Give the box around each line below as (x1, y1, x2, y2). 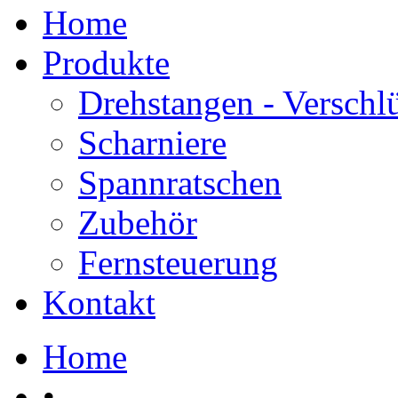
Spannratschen (78, 163, 282, 202)
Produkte (43, 43, 170, 82)
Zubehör (78, 203, 197, 242)
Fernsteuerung (78, 243, 278, 282)
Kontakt (43, 283, 155, 322)
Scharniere (78, 123, 227, 162)
